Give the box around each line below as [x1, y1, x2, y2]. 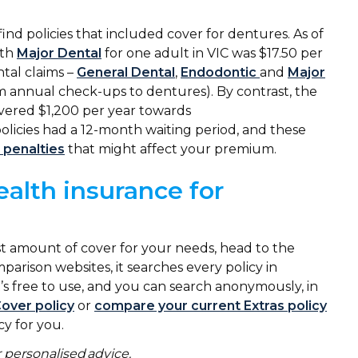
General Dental [77, 65, 175, 81]
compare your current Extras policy [94, 298, 327, 314]
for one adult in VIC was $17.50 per [101, 46, 323, 62]
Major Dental [17, 46, 101, 62]
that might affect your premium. [65, 141, 283, 157]
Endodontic [181, 65, 260, 81]
